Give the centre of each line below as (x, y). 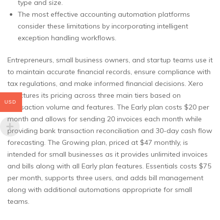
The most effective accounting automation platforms (104, 14)
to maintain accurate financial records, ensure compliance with (109, 71)
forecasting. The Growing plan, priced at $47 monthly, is (98, 142)
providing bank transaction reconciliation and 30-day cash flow (110, 130)
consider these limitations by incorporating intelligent (103, 26)
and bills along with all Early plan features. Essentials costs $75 (109, 166)
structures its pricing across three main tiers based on (94, 95)
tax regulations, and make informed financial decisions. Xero (105, 83)
